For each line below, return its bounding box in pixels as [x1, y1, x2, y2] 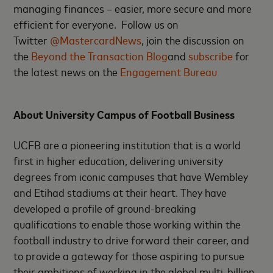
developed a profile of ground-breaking [13, 200, 197, 215]
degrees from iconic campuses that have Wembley [13, 169, 249, 183]
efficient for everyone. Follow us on [13, 16, 179, 31]
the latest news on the [13, 64, 118, 79]
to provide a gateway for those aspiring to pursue [13, 248, 245, 263]
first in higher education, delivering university [13, 153, 224, 168]
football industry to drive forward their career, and [13, 232, 250, 247]
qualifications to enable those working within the [13, 216, 241, 231]
